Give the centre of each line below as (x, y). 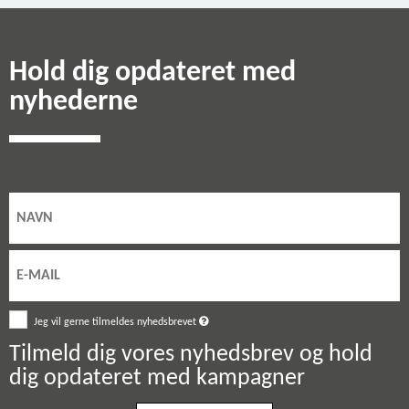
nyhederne (73, 102)
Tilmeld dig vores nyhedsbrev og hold (191, 354)
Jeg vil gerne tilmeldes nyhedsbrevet (117, 322)
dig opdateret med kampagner (157, 378)
